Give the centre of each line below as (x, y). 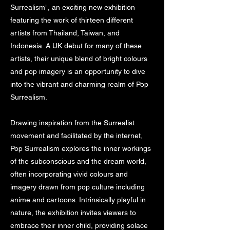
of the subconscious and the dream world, (78, 161)
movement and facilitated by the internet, (76, 136)
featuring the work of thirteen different (72, 20)
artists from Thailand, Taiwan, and (65, 33)
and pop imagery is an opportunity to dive (78, 72)
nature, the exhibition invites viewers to (73, 213)
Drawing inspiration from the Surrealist (72, 123)
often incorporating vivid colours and (69, 174)
